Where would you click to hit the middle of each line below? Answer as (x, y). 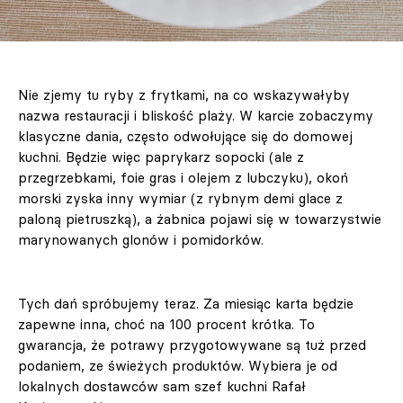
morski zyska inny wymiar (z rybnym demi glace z (180, 199)
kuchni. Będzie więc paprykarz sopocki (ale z (161, 157)
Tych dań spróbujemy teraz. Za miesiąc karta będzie (186, 304)
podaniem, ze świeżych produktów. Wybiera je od (178, 366)
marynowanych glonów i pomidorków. (141, 240)
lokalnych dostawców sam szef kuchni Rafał (162, 387)
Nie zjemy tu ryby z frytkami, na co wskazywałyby (184, 95)
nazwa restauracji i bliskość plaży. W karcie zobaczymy (196, 116)
